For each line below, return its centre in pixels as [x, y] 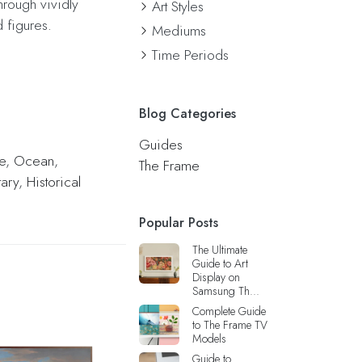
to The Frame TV [230, 325]
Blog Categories [187, 114]
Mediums [179, 31]
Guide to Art [220, 263]
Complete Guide [229, 311]
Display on [216, 277]
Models [209, 339]
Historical [54, 182]
